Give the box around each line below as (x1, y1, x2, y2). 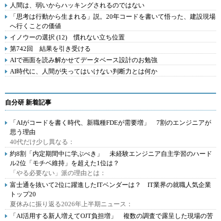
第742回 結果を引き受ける (10, 45, 91, 52)
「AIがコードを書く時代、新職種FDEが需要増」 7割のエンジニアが (10, 119, 211, 126)
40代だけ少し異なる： (10, 138, 74, 146)
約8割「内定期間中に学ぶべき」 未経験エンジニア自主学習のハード (10, 150, 212, 157)
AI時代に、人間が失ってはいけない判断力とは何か (10, 68, 157, 75)
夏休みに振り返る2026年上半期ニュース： (10, 200, 133, 208)
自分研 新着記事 (5, 99, 51, 106)
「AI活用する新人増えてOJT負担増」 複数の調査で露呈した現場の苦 (10, 212, 213, 220)
